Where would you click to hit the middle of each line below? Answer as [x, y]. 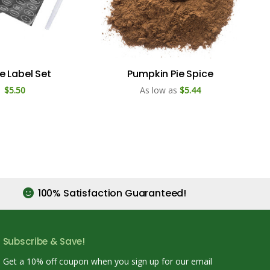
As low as [159, 90]
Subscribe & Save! [44, 241]
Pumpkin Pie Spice [170, 74]
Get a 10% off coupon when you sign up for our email [107, 261]
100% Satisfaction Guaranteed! [111, 193]
